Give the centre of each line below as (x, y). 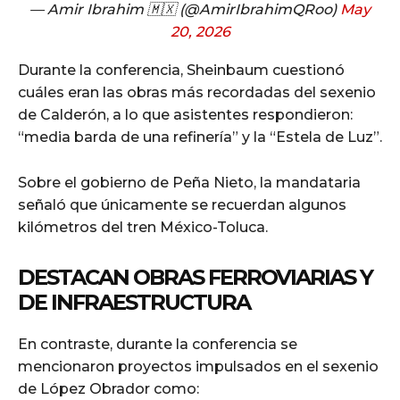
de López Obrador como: (108, 388)
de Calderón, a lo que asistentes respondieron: (185, 114)
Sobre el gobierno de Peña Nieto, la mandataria (189, 182)
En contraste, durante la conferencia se (158, 344)
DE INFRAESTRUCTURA (134, 302)
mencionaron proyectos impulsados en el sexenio (198, 366)
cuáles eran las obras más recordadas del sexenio (197, 92)
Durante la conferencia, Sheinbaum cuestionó (181, 70)
